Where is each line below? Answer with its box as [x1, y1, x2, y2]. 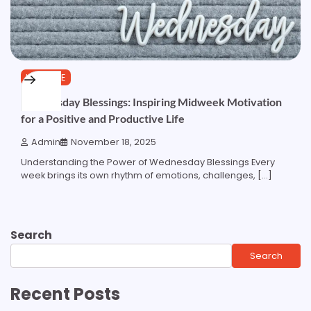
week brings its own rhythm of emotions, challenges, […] [21, 169, 272, 183]
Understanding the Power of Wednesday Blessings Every [21, 155, 275, 169]
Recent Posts [10, 283, 120, 306]
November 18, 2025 [71, 136, 156, 149]
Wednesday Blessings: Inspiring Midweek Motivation [21, 94, 282, 108]
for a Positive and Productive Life [21, 111, 185, 125]
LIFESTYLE [26, 72, 66, 84]
